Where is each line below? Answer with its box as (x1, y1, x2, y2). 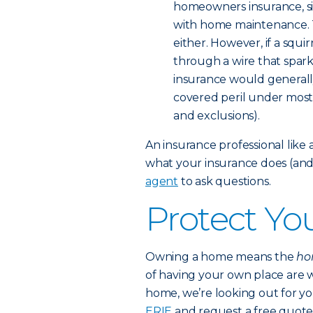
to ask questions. (178, 175, 271, 188)
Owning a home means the (145, 250, 297, 263)
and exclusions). (173, 109, 260, 122)
